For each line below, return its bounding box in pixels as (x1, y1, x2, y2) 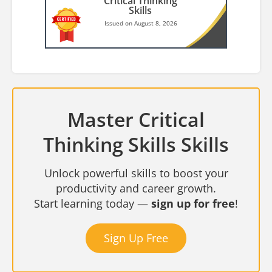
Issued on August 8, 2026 (104, 18, 177, 27)
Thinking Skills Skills (43, 131, 229, 157)
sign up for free (151, 195, 235, 211)
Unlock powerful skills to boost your (44, 165, 228, 180)
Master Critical (67, 106, 205, 132)
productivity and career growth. (56, 180, 216, 195)
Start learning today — (34, 195, 151, 211)
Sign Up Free (104, 230, 168, 245)
